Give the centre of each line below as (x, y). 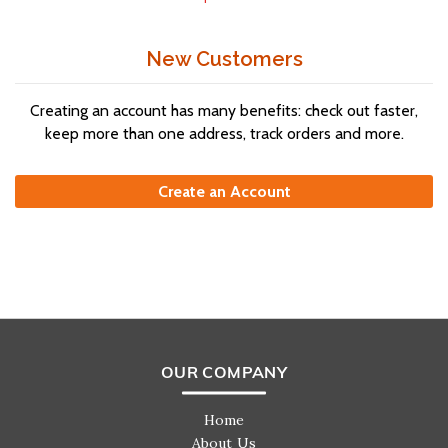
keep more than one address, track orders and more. (224, 133)
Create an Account (224, 191)
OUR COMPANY (224, 373)
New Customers (224, 59)
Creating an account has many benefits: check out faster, (224, 110)
